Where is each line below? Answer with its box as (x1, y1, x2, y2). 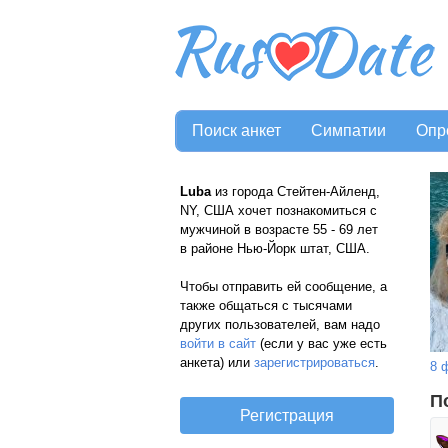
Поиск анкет (192, 122, 281, 139)
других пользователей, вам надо (180, 317, 380, 332)
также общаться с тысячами (180, 298, 352, 313)
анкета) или (180, 355, 254, 370)
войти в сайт (180, 336, 256, 351)
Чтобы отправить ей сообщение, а (180, 279, 387, 294)
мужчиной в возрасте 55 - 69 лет (180, 222, 382, 237)
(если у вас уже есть (256, 336, 387, 351)
